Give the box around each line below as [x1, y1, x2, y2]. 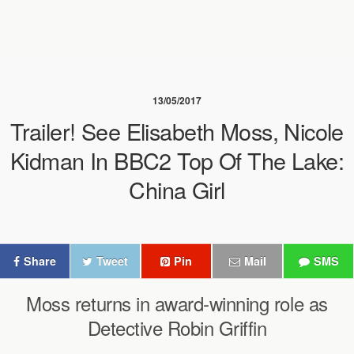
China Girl [129, 173, 225, 205]
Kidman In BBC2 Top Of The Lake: [9, 144, 345, 176]
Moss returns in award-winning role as [26, 289, 328, 317]
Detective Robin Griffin [87, 314, 267, 341]
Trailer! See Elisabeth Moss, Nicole [10, 115, 344, 147]
